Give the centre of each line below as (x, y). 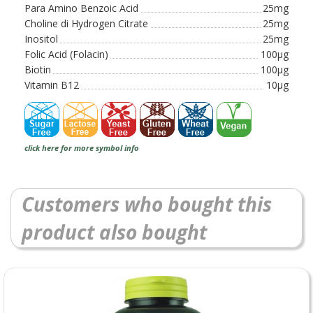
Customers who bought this (147, 204)
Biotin (38, 70)
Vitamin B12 (52, 85)
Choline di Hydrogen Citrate (86, 23)
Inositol (41, 39)
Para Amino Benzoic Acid (81, 8)
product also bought (114, 232)
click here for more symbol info (82, 148)
